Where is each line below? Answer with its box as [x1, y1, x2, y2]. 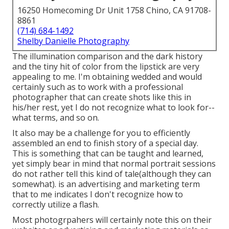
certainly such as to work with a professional [12, 81, 183, 93]
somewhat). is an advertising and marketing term [12, 178, 200, 190]
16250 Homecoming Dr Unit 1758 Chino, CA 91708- [17, 5, 211, 16]
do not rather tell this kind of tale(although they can [12, 168, 211, 180]
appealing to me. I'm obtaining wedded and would [12, 71, 202, 83]
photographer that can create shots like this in [12, 91, 191, 103]
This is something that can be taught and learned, [12, 148, 203, 159]
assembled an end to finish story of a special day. [12, 138, 198, 149]
